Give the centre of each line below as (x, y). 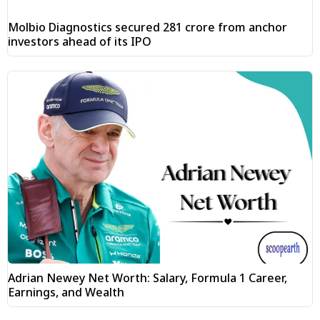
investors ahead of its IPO (80, 42)
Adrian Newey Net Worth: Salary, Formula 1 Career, (147, 277)
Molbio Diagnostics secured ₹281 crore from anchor (147, 27)
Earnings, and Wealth (66, 292)
